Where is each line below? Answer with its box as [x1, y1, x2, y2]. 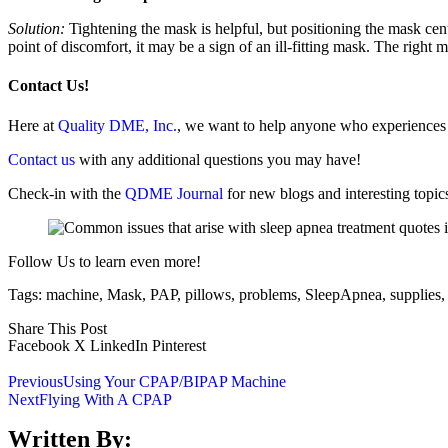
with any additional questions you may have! [75, 150, 361, 168]
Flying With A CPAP [39, 390, 172, 408]
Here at [8, 116, 58, 134]
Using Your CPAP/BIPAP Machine [63, 372, 286, 390]
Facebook [8, 336, 70, 354]
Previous [8, 372, 63, 390]
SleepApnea [305, 285, 382, 303]
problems [239, 285, 297, 303]
